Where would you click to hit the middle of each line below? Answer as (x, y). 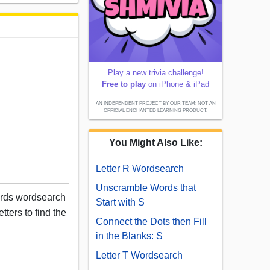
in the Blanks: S (129, 236)
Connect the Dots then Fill (151, 222)
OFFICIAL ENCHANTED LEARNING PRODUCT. (155, 111)
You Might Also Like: (155, 143)
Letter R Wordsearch (140, 169)
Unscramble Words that (146, 188)
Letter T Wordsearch (139, 256)
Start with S (120, 202)
